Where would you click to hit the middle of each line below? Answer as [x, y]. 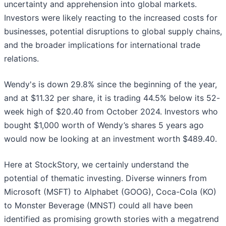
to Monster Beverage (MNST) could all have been [98, 206]
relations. [21, 59]
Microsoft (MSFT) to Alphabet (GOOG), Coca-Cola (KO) [110, 192]
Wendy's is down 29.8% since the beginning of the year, [110, 84]
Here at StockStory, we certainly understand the [96, 165]
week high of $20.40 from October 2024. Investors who [111, 112]
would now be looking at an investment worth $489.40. [110, 139]
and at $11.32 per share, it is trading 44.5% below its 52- [112, 98]
